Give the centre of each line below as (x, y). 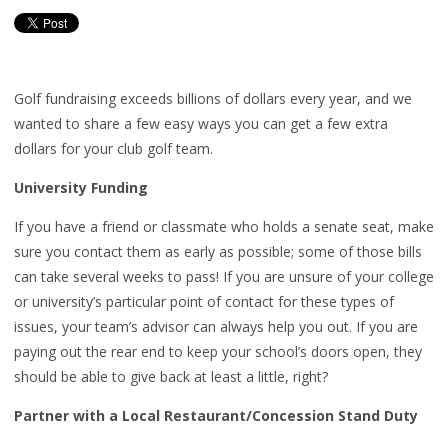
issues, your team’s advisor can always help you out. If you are (216, 326)
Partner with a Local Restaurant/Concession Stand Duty (216, 415)
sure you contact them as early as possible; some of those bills (218, 251)
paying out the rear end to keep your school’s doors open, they (218, 351)
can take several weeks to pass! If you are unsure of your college (224, 276)
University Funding (81, 187)
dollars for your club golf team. (113, 148)
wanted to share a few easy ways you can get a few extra (201, 123)
